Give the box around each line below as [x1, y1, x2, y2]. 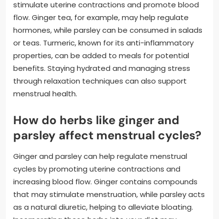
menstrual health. [13, 88, 77, 99]
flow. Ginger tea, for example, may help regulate [13, 12, 189, 23]
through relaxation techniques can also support [13, 76, 187, 87]
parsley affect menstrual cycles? [13, 128, 201, 143]
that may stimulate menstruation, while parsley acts [13, 189, 205, 200]
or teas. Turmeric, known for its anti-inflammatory [13, 38, 194, 48]
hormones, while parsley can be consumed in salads [13, 25, 202, 36]
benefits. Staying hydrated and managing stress [13, 63, 190, 74]
